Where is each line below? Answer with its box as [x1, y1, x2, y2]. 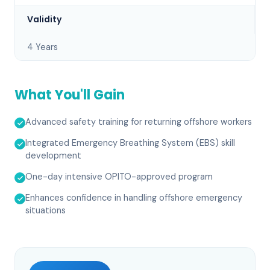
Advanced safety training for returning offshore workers [25, 116, 252, 127]
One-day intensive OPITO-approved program [25, 171, 213, 182]
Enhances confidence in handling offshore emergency [25, 192, 242, 203]
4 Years [27, 42, 58, 52]
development [25, 150, 81, 161]
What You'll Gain [14, 86, 125, 104]
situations [25, 205, 66, 216]
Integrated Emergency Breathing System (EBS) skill [25, 137, 235, 148]
